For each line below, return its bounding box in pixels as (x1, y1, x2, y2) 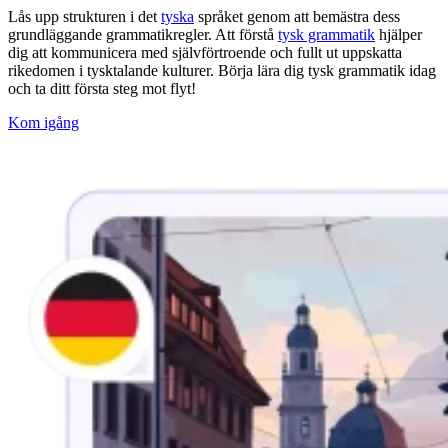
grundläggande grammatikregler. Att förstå (8, 25, 278, 43)
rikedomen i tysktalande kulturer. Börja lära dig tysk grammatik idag (8, 61, 436, 79)
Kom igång (8, 113, 79, 131)
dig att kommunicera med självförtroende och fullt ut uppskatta (8, 43, 402, 61)
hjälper (375, 25, 422, 43)
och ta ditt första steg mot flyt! (8, 79, 196, 97)
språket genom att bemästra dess (194, 7, 400, 25)
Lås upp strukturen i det (8, 7, 161, 25)
